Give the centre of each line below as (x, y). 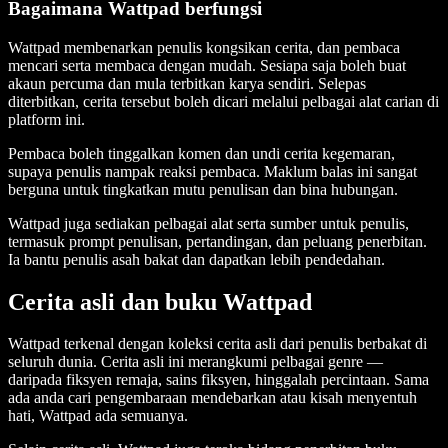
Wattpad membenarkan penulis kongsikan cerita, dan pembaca (204, 47)
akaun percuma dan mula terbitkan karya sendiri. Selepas (187, 83)
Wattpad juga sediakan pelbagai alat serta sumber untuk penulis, (208, 223)
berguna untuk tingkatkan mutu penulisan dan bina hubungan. (203, 189)
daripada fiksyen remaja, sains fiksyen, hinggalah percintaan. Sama (218, 380)
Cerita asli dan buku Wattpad (160, 301)
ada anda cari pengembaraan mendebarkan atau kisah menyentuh (212, 398)
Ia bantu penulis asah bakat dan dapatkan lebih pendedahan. (196, 259)
